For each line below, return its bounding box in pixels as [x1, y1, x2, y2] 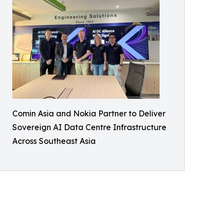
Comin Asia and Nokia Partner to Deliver [12, 108, 165, 118]
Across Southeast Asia [12, 136, 96, 146]
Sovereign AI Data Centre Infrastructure [12, 122, 166, 132]
